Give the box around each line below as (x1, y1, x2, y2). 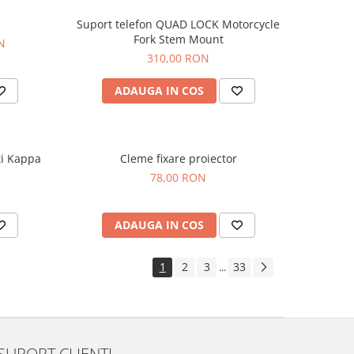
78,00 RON (150, 170, 207, 185)
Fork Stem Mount (133, 32, 224, 47)
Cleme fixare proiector (119, 151, 237, 166)
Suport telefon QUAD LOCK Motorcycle (77, 17, 281, 32)
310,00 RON (147, 51, 210, 66)
